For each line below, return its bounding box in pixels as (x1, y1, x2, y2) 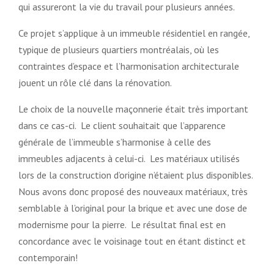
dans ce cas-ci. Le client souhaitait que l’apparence (18, 119, 226, 131)
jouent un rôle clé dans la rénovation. (18, 76, 172, 89)
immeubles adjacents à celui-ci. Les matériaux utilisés (18, 152, 240, 165)
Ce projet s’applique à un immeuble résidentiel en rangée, (18, 26, 250, 39)
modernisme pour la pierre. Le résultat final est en (18, 218, 226, 231)
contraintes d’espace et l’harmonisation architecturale (18, 59, 239, 72)
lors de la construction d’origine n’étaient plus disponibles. (18, 168, 255, 181)
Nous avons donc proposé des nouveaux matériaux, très (18, 185, 248, 198)
